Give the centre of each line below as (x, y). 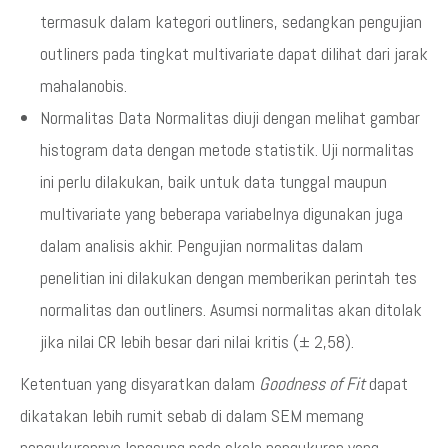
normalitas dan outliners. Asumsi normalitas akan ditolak (231, 309)
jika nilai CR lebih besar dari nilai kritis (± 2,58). (197, 341)
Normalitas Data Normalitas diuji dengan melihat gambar (230, 117)
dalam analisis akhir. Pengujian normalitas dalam (201, 245)
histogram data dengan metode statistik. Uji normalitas (227, 149)
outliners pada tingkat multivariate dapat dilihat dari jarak (234, 53)
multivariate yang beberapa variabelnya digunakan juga (221, 213)
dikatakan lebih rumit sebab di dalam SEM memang (192, 415)
